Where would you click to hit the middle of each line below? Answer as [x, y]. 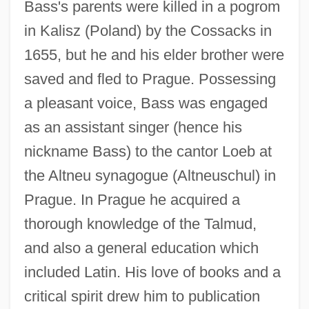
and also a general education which [141, 248]
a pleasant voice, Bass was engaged [146, 103]
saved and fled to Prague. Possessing [150, 79]
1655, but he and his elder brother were [154, 54]
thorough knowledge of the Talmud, [140, 223]
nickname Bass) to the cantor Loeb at [148, 151]
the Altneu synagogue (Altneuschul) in [150, 175]
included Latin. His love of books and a [152, 272]
